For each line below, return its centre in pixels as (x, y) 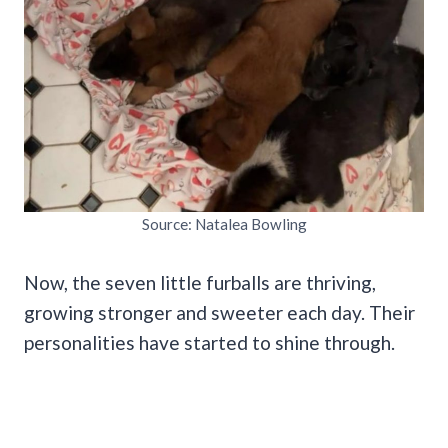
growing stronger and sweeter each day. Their (219, 312)
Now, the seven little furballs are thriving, (200, 282)
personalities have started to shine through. (209, 342)
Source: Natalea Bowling (224, 223)
